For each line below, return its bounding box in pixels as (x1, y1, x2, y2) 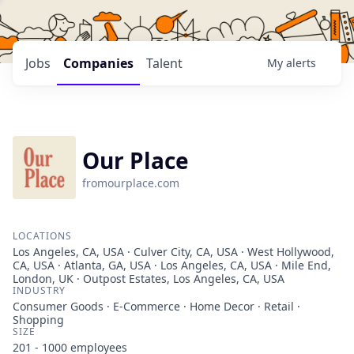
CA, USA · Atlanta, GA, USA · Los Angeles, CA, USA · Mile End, (13, 258, 331, 273)
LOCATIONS (13, 229, 72, 243)
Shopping (13, 312, 64, 327)
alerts (286, 55, 316, 70)
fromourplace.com (82, 175, 179, 190)
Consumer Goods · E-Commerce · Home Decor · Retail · (13, 299, 300, 314)
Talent (146, 55, 183, 72)
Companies (63, 55, 134, 72)
